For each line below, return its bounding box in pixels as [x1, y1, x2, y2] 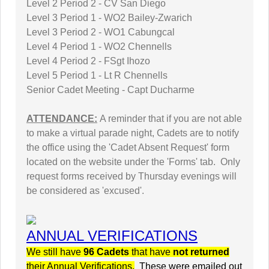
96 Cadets [83, 247, 129, 257]
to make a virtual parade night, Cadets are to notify [26, 128, 239, 138]
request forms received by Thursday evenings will [26, 171, 237, 181]
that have [129, 247, 173, 257]
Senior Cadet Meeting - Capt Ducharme [26, 85, 195, 95]
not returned [173, 247, 229, 257]
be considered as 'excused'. [26, 186, 149, 196]
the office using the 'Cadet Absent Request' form [26, 142, 229, 153]
